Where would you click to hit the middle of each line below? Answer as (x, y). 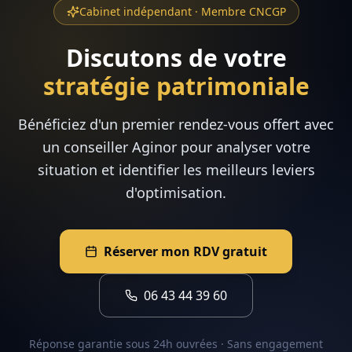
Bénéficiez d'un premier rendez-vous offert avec (176, 124)
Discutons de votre (176, 58)
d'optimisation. (176, 192)
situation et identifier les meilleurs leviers (176, 170)
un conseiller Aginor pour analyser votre (176, 147)
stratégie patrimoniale (176, 86)
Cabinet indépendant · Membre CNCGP (182, 11)
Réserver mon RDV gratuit (185, 251)
